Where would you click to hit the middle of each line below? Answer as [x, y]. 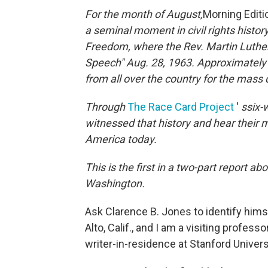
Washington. [115, 184]
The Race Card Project [181, 107]
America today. [121, 139]
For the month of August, [144, 14]
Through [105, 107]
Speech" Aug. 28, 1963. [140, 63]
